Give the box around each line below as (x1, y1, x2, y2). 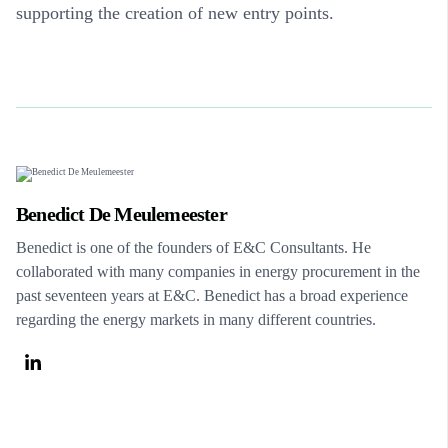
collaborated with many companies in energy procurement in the (16, 262, 420, 280)
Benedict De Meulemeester (16, 202, 227, 225)
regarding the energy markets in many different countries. (16, 310, 376, 328)
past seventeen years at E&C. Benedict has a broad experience (16, 286, 408, 304)
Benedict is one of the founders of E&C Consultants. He (16, 238, 371, 256)
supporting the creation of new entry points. (16, 2, 334, 23)
